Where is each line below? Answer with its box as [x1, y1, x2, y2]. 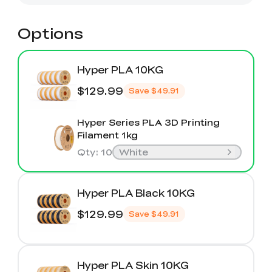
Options [17, 22, 83, 43]
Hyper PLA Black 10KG [76, 185, 195, 200]
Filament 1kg [76, 129, 138, 141]
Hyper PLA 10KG [76, 63, 163, 77]
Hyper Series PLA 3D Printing [76, 116, 220, 129]
